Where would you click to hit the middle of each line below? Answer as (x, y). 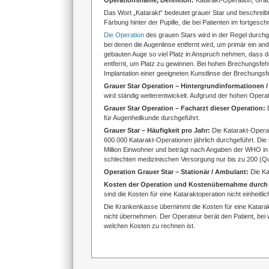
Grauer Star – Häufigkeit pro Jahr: (158, 130)
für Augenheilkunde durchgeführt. (152, 118)
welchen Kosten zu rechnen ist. (149, 226)
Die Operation (124, 35)
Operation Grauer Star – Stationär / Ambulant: (177, 172)
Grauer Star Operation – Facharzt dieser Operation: (185, 108)
